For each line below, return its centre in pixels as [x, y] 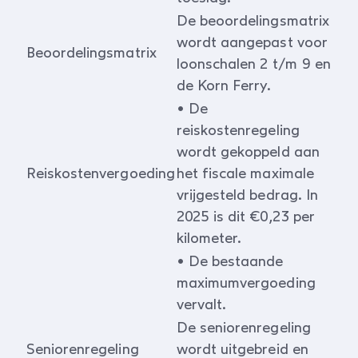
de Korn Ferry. [224, 86]
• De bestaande [230, 261]
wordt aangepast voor [252, 42]
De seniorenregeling [244, 328]
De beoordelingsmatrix [253, 21]
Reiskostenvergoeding [101, 173]
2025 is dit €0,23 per [246, 217]
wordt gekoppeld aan [248, 152]
